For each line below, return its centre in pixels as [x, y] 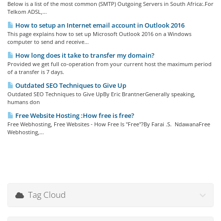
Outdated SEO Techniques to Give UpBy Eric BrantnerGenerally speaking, [101, 94]
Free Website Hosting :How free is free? [74, 115]
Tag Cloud [45, 195]
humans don [24, 102]
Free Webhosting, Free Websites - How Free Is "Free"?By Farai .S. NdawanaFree [109, 124]
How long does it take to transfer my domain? [84, 55]
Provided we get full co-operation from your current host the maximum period [110, 64]
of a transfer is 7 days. [36, 72]
